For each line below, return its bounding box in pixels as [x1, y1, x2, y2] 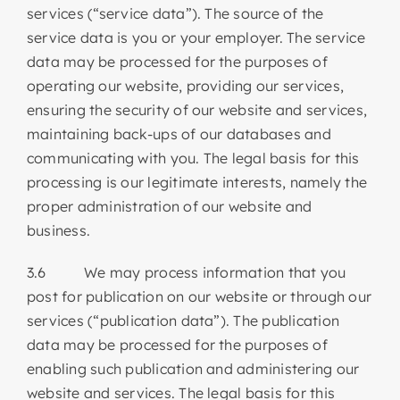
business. [26, 221, 91, 239]
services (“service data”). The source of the [26, 4, 324, 22]
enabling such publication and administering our [26, 359, 360, 378]
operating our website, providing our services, [26, 76, 345, 95]
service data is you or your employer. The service [26, 28, 365, 46]
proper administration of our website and [26, 196, 312, 215]
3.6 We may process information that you [26, 262, 346, 281]
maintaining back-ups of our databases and [26, 124, 331, 143]
